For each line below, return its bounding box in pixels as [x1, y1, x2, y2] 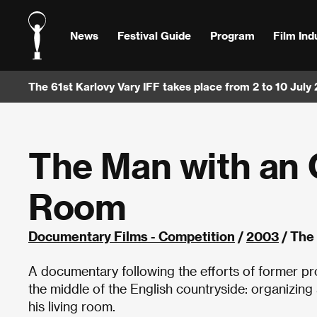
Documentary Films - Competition [28, 229, 235, 243]
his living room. [28, 299, 119, 313]
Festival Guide [117, 28, 191, 42]
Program [209, 28, 255, 42]
